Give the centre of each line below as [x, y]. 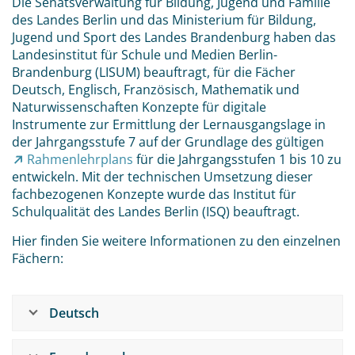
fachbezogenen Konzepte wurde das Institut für [154, 194]
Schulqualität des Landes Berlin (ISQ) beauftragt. [156, 212]
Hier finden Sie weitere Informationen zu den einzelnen [176, 241]
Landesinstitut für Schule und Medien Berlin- [145, 55]
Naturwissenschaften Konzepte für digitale [139, 107]
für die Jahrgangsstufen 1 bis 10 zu [238, 159]
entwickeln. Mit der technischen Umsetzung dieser [162, 177]
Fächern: [38, 258]
